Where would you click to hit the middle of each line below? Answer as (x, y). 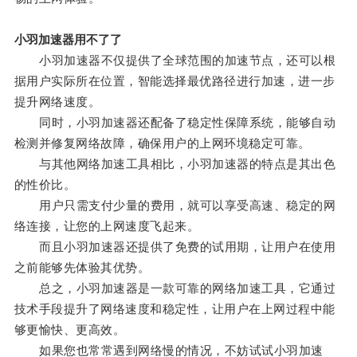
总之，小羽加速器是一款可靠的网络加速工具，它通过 (175, 288)
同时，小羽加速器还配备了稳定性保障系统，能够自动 (175, 123)
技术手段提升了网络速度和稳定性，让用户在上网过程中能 (175, 309)
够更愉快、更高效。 (70, 330)
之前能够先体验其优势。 (82, 268)
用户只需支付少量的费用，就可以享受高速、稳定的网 (175, 206)
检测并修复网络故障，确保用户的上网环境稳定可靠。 (162, 143)
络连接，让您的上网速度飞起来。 (107, 226)
